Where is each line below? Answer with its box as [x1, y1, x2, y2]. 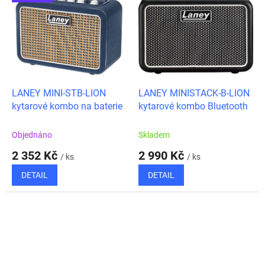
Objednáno [12, 130, 52, 140]
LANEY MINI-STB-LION [12, 88, 106, 99]
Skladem [138, 130, 170, 140]
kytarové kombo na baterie [12, 101, 122, 112]
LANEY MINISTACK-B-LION [138, 88, 250, 99]
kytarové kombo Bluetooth [138, 101, 248, 112]
